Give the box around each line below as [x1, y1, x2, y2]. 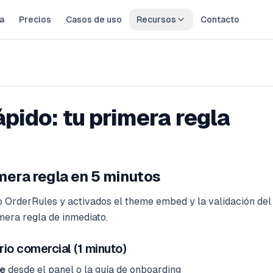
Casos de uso [65, 15, 122, 24]
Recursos [136, 15, 176, 24]
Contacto [200, 15, 239, 24]
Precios [18, 15, 51, 24]
